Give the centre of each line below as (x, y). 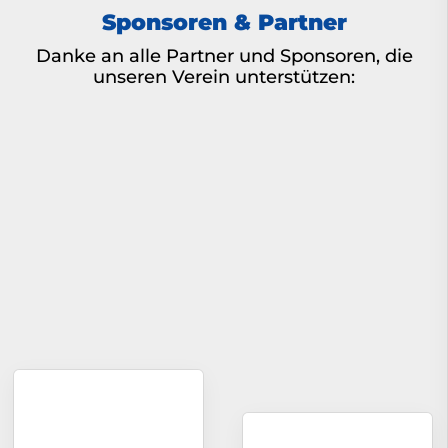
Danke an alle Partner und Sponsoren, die (224, 55)
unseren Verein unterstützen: (224, 76)
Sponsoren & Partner (224, 21)
